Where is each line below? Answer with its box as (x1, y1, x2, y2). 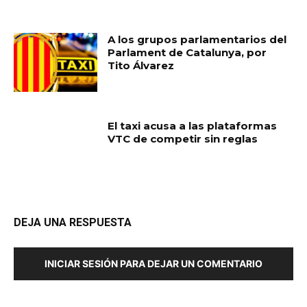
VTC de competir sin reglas (108, 132, 258, 146)
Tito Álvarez (108, 59, 175, 73)
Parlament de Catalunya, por (108, 46, 267, 60)
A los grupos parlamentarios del (108, 33, 287, 47)
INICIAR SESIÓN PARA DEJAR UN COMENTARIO (45, 257, 262, 269)
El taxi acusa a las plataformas (108, 119, 278, 133)
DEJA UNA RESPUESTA (14, 215, 132, 229)
